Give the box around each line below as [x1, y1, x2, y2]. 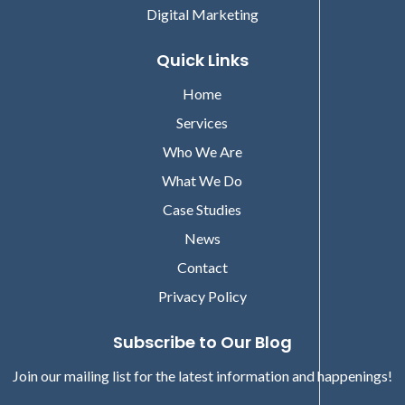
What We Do [162, 171, 243, 189]
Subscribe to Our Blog [112, 330, 292, 353]
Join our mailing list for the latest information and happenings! [12, 366, 392, 384]
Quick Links [155, 48, 249, 71]
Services [176, 113, 229, 131]
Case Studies [163, 200, 242, 218]
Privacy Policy [157, 287, 247, 305]
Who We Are [162, 142, 242, 160]
